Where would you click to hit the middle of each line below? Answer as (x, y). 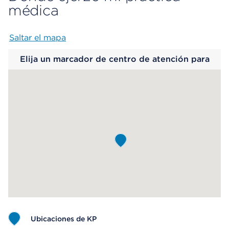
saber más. (114, 79)
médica (33, 10)
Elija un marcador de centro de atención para (114, 59)
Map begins (121, 38)
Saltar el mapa (38, 38)
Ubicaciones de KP (64, 219)
